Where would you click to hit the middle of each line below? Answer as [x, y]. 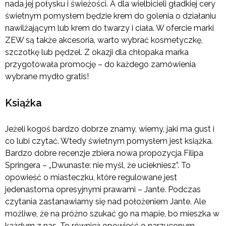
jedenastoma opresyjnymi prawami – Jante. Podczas [103, 189]
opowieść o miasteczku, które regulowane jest [91, 177]
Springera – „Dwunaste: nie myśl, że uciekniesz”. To [98, 165]
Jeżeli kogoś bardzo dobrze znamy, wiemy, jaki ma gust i [110, 129]
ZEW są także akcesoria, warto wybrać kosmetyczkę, [104, 40]
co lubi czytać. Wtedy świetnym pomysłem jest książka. [109, 141]
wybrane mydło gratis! [47, 76]
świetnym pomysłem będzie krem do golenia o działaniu [110, 16]
